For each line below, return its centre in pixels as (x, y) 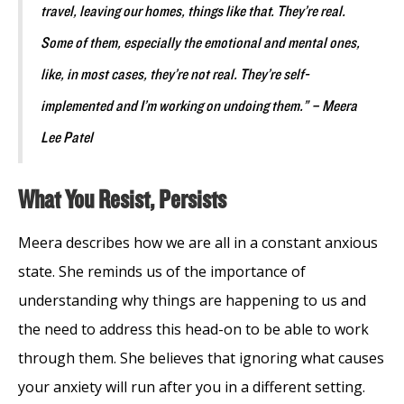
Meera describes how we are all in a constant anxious (198, 242)
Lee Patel (67, 138)
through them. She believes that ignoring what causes (201, 358)
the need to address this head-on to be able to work (193, 329)
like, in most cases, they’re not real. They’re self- (175, 74)
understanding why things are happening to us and (192, 300)
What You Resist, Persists (122, 200)
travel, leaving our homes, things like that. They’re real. (193, 11)
